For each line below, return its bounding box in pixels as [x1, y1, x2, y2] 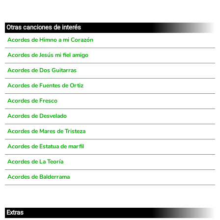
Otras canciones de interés [6, 24, 81, 31]
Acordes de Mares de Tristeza [7, 127, 85, 135]
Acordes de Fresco [7, 97, 57, 105]
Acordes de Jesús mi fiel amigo [7, 51, 88, 59]
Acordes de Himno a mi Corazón [7, 36, 93, 44]
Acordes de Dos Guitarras [7, 66, 77, 74]
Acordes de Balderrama [7, 173, 70, 181]
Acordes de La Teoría [7, 158, 63, 165]
